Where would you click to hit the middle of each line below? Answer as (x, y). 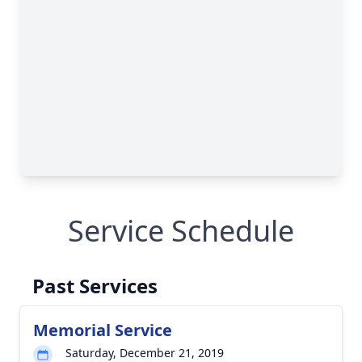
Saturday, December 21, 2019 (145, 353)
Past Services (95, 286)
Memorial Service (103, 330)
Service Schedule (181, 231)
